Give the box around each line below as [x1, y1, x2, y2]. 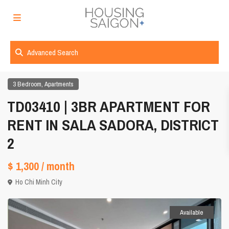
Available [179, 208, 203, 217]
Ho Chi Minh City [15, 177, 63, 187]
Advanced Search [27, 47, 78, 58]
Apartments [44, 80, 74, 89]
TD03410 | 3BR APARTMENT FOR [7, 96, 211, 117]
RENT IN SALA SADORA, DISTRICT [7, 114, 219, 135]
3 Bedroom [13, 80, 42, 89]
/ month [41, 158, 75, 174]
